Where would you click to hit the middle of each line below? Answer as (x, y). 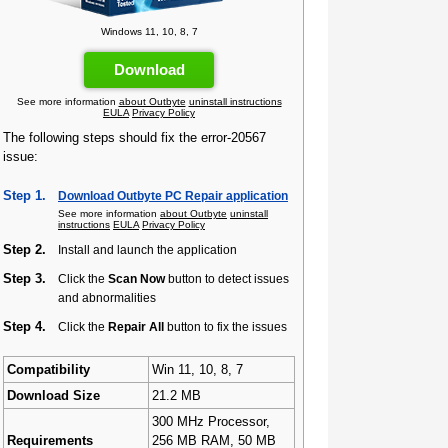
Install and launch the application (147, 249)
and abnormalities (107, 297)
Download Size (53, 395)
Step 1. (24, 195)
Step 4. (24, 326)
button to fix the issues (225, 326)
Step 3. (24, 278)
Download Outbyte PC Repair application (173, 195)
